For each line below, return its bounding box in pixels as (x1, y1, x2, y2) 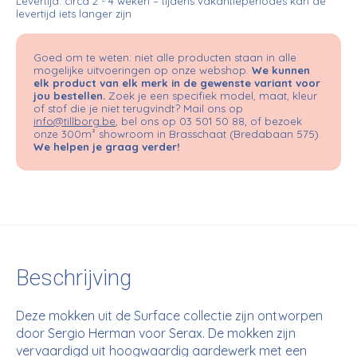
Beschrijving (16, 262, 131, 296)
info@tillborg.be (33, 114, 116, 127)
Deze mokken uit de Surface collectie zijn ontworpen (16, 308, 323, 324)
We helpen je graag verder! (33, 139, 179, 153)
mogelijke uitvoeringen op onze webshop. (33, 63, 252, 76)
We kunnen (252, 63, 310, 76)
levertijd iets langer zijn (16, 6, 131, 20)
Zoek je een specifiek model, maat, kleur (105, 88, 317, 102)
